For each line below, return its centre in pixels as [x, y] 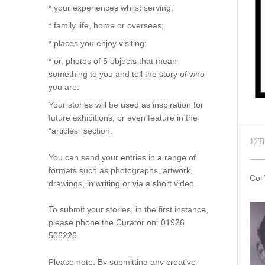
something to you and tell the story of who [126, 74]
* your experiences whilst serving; [111, 8]
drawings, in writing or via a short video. [122, 183]
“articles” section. [80, 131]
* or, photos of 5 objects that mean [112, 61]
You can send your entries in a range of [122, 157]
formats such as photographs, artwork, [120, 170]
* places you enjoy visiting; [97, 43]
